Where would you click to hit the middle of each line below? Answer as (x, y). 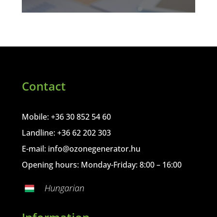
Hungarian (64, 188)
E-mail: (35, 149)
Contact (44, 86)
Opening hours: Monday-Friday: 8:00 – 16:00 (101, 165)
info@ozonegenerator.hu (94, 149)
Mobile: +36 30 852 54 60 (66, 117)
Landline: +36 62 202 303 (66, 133)
